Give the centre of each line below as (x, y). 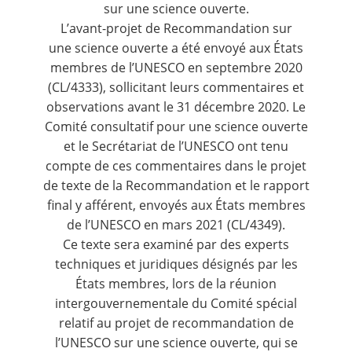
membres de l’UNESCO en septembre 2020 (176, 67)
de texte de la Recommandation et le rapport (176, 185)
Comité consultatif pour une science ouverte (176, 126)
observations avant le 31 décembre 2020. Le (176, 106)
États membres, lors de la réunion (176, 283)
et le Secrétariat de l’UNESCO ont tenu (176, 146)
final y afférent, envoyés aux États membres (176, 205)
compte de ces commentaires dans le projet (176, 165)
